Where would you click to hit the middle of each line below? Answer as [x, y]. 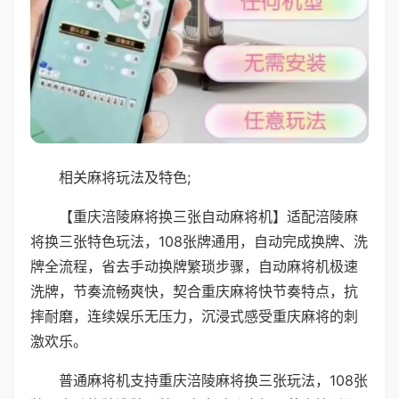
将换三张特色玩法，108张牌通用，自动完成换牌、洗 [199, 241]
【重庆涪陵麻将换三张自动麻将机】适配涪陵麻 [208, 216]
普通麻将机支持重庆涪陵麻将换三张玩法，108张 [213, 380]
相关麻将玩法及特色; [125, 177]
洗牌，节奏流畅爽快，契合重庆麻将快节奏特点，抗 [194, 291]
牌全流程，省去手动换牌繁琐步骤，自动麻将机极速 [194, 266]
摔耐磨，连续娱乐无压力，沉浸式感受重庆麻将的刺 [194, 316]
